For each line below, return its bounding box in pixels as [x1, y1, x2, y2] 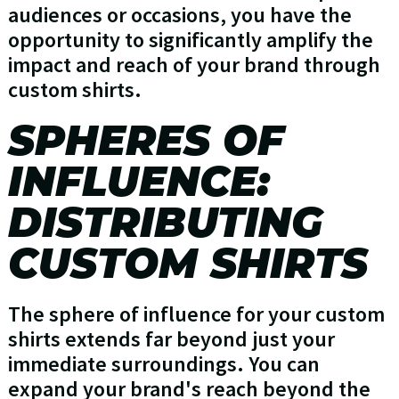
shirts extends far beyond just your [7, 325, 335, 354]
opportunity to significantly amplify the [7, 26, 373, 54]
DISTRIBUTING [7, 197, 322, 248]
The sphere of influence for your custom [7, 300, 385, 329]
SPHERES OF [7, 115, 284, 167]
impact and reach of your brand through [7, 51, 380, 79]
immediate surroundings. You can [7, 350, 320, 379]
